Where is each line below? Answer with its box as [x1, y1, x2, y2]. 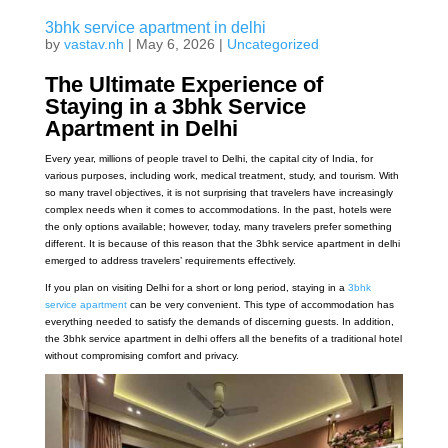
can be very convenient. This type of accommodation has [129, 299, 394, 311]
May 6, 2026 [135, 36, 215, 53]
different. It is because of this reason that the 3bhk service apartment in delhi [44, 238, 400, 250]
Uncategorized [226, 36, 319, 53]
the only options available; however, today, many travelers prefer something [44, 221, 392, 233]
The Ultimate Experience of [44, 72, 323, 98]
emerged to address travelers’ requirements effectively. [44, 255, 296, 267]
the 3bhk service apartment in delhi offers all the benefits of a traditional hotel [44, 333, 402, 345]
